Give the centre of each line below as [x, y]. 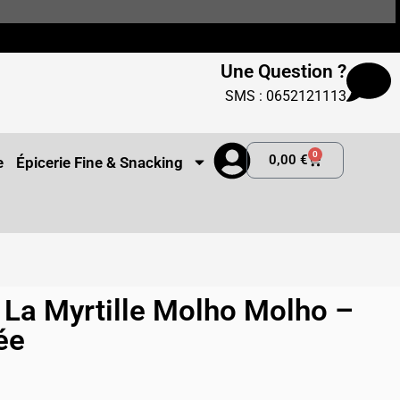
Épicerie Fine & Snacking [100, 162]
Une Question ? [283, 71]
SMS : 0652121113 [285, 96]
